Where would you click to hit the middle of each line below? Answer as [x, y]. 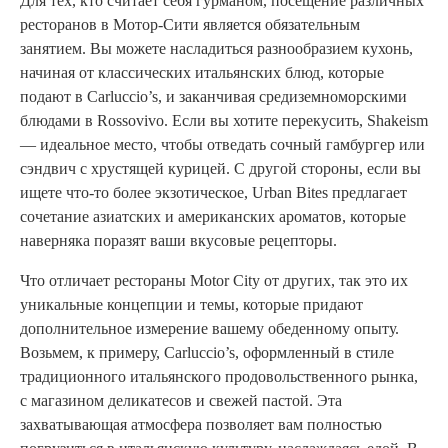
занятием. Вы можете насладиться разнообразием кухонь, [216, 49]
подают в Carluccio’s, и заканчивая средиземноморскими [213, 97]
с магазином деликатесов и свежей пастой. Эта [181, 401]
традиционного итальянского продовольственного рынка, [219, 377]
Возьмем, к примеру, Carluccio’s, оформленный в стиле [207, 353]
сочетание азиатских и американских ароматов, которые [213, 217]
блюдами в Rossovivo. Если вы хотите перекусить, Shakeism [224, 121]
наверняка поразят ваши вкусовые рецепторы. [178, 241]
